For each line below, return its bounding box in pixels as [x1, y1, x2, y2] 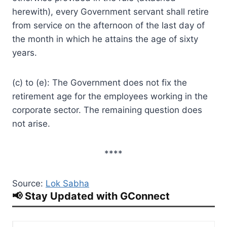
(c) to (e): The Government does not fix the [12, 77, 187, 88]
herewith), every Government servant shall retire [12, 6, 209, 17]
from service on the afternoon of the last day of [12, 20, 205, 30]
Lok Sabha [46, 178, 89, 188]
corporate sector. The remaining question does [12, 104, 202, 115]
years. [12, 47, 37, 58]
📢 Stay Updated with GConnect [12, 190, 170, 202]
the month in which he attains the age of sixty [12, 33, 198, 44]
